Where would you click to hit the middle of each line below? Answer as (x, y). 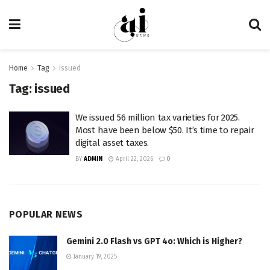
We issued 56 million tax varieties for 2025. (158, 118)
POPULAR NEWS (46, 214)
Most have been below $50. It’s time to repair (165, 130)
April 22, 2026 (133, 159)
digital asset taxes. (112, 143)
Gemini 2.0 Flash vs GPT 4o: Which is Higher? (154, 241)
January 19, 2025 (94, 257)
